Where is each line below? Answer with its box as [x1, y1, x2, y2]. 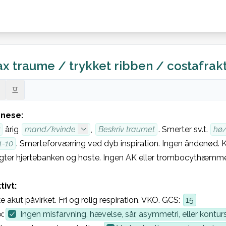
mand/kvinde [24, 125, 76, 134]
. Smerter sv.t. [158, 125, 210, 134]
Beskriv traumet [98, 125, 155, 134]
